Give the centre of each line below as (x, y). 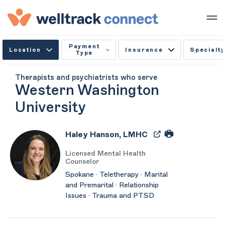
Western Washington (87, 90)
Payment (84, 46)
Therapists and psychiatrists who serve (86, 78)
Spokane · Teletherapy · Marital (117, 175)
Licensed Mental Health (105, 154)
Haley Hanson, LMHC (106, 135)
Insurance (144, 50)
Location (25, 50)
